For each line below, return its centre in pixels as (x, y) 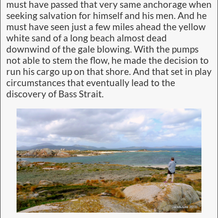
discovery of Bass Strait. (55, 94)
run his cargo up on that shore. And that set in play (109, 72)
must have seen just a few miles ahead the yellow (106, 27)
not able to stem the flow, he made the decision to (108, 61)
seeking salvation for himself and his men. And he (107, 16)
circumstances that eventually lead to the (91, 83)
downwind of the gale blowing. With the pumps (102, 49)
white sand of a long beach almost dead (87, 38)
